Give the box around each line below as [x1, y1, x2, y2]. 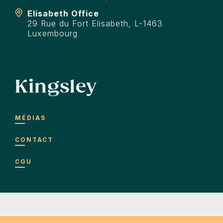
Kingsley [15, 76, 97, 98]
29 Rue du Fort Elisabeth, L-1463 [27, 18, 163, 29]
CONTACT [15, 136, 53, 144]
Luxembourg [27, 28, 78, 39]
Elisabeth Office [27, 8, 99, 19]
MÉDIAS [15, 114, 46, 122]
